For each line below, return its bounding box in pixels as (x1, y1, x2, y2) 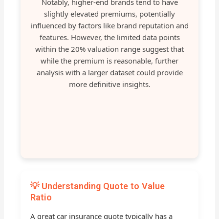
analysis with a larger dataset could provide (36, 67, 183, 78)
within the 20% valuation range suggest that (35, 44, 184, 54)
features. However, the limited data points (39, 32, 180, 43)
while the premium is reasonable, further (41, 56, 178, 66)
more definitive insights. (68, 79, 151, 89)
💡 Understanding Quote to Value (30, 180, 165, 191)
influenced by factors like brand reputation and (30, 21, 189, 31)
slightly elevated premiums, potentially (44, 9, 175, 19)
